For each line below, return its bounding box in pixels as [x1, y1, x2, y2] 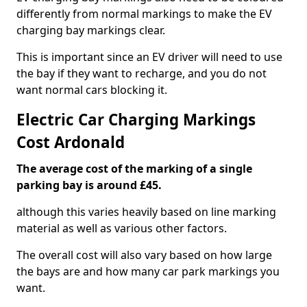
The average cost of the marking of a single [16, 161, 252, 176]
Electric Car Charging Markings [16, 109, 256, 130]
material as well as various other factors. [16, 221, 227, 236]
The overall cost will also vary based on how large [16, 247, 272, 262]
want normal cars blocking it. [16, 82, 167, 97]
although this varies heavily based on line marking [16, 204, 276, 219]
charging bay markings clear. [16, 23, 165, 38]
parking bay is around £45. [16, 177, 162, 193]
